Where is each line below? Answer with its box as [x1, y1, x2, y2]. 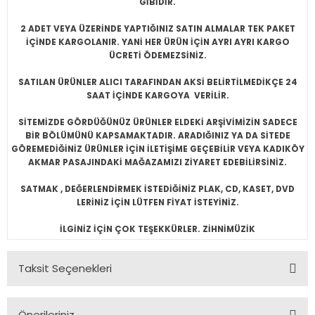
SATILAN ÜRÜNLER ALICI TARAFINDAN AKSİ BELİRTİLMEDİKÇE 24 [18, 77, 297, 88]
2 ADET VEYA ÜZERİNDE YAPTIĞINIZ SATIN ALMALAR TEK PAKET [20, 23, 295, 34]
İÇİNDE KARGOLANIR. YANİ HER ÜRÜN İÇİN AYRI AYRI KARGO [25, 37, 290, 48]
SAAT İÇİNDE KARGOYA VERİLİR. [86, 90, 229, 101]
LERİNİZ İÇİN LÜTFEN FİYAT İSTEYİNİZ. [76, 197, 239, 208]
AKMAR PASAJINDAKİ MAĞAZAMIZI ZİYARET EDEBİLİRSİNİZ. [28, 157, 287, 168]
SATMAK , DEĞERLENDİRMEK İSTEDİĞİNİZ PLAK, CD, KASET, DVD [20, 184, 295, 195]
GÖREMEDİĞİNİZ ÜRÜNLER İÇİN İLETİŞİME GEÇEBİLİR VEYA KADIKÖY [11, 143, 304, 155]
